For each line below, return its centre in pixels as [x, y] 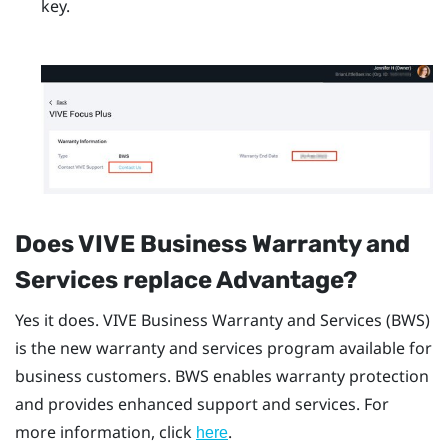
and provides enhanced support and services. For [202, 404]
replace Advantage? [237, 280]
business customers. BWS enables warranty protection [222, 376]
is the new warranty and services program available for [223, 348]
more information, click [105, 432]
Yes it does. [59, 320]
